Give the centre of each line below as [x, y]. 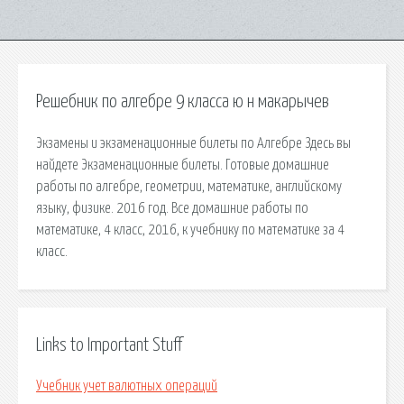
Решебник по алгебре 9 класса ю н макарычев [183, 102]
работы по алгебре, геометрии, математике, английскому [189, 186]
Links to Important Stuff [109, 345]
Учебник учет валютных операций [127, 386]
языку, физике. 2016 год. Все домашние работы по [172, 208]
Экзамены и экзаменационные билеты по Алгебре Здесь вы [193, 143]
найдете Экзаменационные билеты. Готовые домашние [183, 165]
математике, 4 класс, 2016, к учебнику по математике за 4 [190, 230]
